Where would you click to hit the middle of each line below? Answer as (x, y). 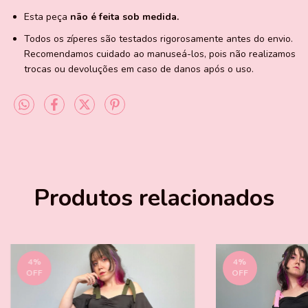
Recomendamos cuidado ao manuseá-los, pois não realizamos (160, 54)
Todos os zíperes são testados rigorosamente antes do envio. (158, 39)
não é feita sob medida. (124, 17)
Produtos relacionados (154, 198)
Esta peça (47, 17)
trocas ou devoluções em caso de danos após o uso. (139, 69)
